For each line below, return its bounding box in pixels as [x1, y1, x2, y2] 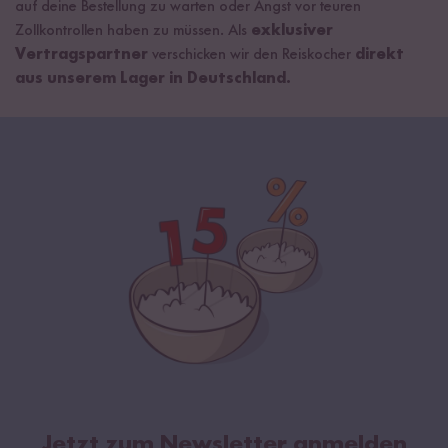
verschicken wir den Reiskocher [148, 47, 355, 64]
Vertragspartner [15, 47, 148, 64]
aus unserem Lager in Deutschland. [15, 71, 291, 88]
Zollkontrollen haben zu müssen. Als [15, 23, 251, 40]
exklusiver [251, 23, 333, 40]
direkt [355, 47, 404, 64]
